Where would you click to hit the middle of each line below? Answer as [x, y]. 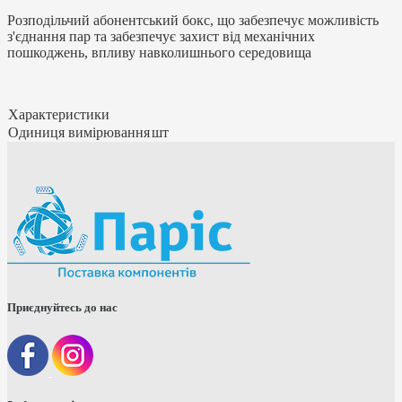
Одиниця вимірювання [79, 132]
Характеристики [59, 114]
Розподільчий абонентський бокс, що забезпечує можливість [193, 20]
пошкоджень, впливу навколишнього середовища [159, 52]
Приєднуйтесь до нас [62, 307]
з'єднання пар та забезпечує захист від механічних [161, 36]
